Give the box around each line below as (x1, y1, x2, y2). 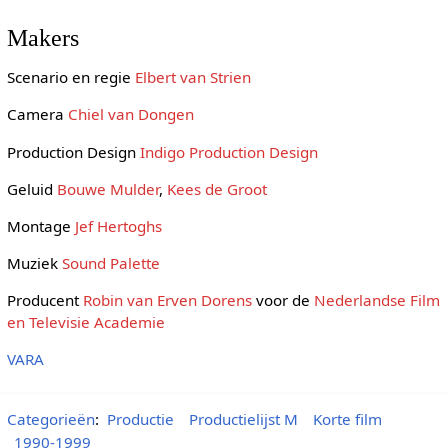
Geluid (6, 178, 57, 199)
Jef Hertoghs (74, 215, 162, 236)
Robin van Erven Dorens (82, 290, 252, 311)
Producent (6, 290, 83, 311)
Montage (6, 215, 75, 236)
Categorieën (6, 408, 95, 429)
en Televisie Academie (6, 312, 165, 333)
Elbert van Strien (134, 67, 251, 88)
